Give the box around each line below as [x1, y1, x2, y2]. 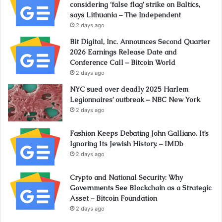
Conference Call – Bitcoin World [70, 57, 175, 67]
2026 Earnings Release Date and [70, 47, 177, 56]
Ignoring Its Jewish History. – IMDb [70, 139, 183, 148]
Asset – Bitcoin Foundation [70, 193, 157, 203]
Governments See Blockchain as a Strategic [70, 183, 212, 192]
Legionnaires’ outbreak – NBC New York [70, 95, 200, 104]
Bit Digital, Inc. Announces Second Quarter [70, 37, 210, 46]
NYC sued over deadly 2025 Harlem [70, 84, 188, 94]
